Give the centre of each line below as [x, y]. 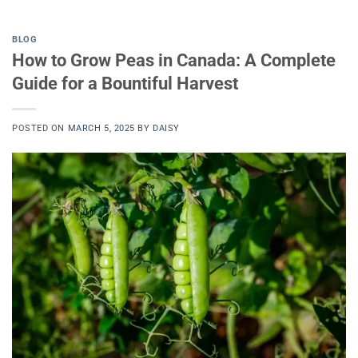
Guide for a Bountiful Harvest [125, 83]
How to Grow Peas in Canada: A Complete [174, 60]
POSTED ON [40, 128]
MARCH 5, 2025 [101, 128]
